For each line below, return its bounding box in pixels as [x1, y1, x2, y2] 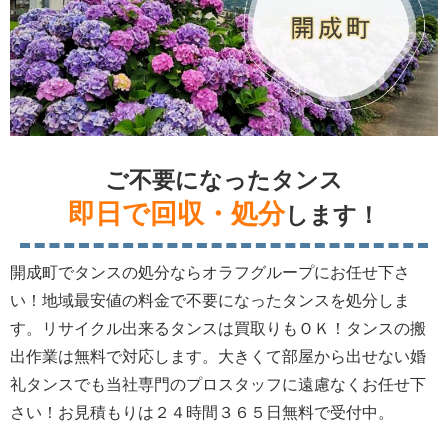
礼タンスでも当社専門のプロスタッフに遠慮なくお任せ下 [10, 376, 426, 394]
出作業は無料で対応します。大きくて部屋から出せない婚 [10, 348, 426, 366]
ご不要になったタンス [105, 167, 343, 194]
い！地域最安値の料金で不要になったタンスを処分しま [10, 292, 410, 310]
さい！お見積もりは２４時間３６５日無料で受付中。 [10, 404, 394, 422]
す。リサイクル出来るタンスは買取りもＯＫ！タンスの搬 [10, 320, 426, 338]
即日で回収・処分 [68, 199, 285, 230]
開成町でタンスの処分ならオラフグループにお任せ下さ [10, 264, 410, 282]
